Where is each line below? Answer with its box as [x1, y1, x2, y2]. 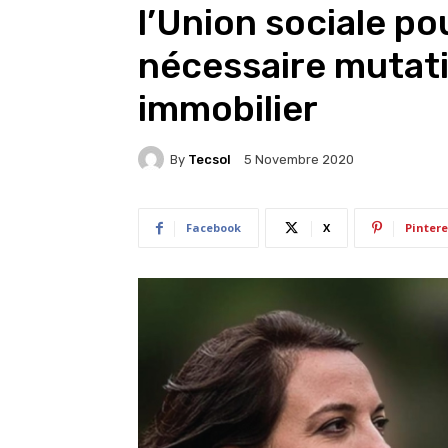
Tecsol [188, 151, 231, 167]
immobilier [138, 87, 318, 130]
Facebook [186, 220, 241, 235]
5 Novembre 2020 [244, 152, 354, 168]
